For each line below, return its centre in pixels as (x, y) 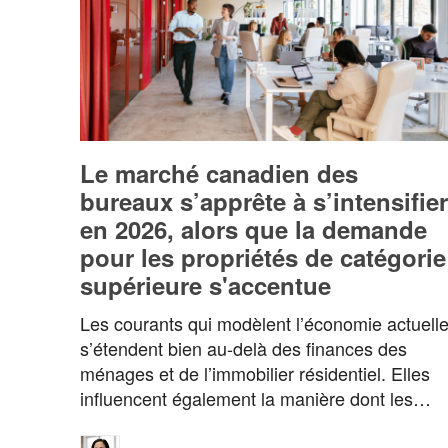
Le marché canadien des (219, 173)
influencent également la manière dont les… (255, 398)
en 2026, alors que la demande (253, 229)
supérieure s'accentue (205, 285)
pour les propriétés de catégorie (263, 257)
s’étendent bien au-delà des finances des (243, 348)
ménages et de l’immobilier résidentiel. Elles (255, 373)
